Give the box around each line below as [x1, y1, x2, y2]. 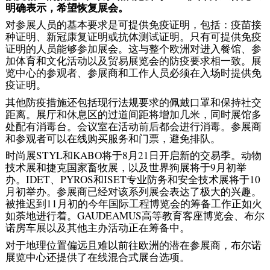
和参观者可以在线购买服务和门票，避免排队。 [5, 131, 221, 145]
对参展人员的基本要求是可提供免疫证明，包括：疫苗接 [5, 17, 262, 32]
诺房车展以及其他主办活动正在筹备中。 [5, 221, 190, 235]
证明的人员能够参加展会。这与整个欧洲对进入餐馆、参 [5, 42, 262, 56]
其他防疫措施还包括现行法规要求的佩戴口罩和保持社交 [5, 95, 262, 109]
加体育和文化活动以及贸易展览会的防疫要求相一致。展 [5, 54, 262, 68]
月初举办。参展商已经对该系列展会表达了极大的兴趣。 [5, 184, 262, 199]
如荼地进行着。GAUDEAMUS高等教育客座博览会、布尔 [5, 209, 265, 223]
